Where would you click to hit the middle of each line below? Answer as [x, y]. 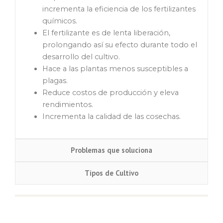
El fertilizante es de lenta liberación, [106, 33]
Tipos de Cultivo [111, 173]
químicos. [59, 21]
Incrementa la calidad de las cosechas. [111, 117]
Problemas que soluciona [111, 150]
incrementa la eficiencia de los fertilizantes [119, 9]
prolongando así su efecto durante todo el [119, 45]
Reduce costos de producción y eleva [110, 93]
